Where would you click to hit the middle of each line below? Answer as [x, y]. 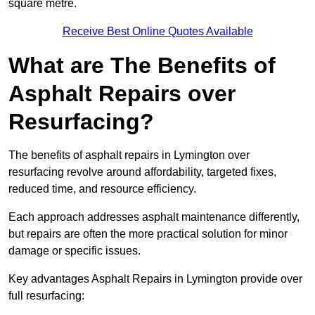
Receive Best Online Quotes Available [157, 32]
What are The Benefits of [142, 66]
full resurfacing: [46, 296]
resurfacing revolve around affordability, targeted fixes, [142, 172]
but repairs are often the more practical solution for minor [148, 234]
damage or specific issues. [76, 251]
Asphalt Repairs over [122, 94]
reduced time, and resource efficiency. [102, 189]
